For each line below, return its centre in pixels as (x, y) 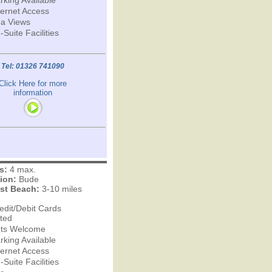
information (33, 93)
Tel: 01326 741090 (33, 66)
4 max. (21, 169)
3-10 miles (60, 189)
